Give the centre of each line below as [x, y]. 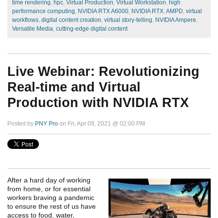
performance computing [44, 11]
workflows [25, 20]
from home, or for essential [49, 189]
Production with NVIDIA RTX [98, 103]
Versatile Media [33, 29]
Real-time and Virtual [74, 87]
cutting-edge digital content [92, 29]
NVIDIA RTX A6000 [103, 11]
